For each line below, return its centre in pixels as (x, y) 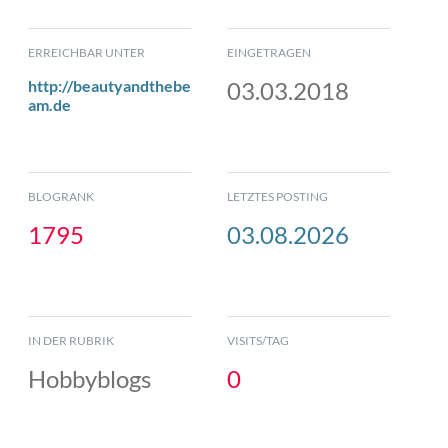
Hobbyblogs (89, 378)
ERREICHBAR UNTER (86, 52)
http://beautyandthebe (109, 85)
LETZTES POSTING (278, 196)
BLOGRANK (61, 196)
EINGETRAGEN (269, 52)
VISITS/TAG (258, 340)
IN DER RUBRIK (71, 340)
